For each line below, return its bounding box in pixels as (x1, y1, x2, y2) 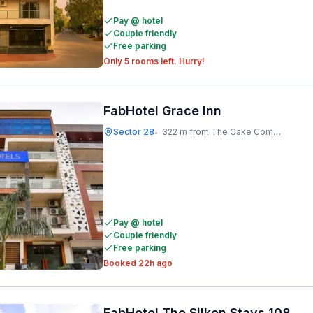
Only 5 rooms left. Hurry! (103, 56, 205, 66)
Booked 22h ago (103, 258, 173, 268)
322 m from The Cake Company (162, 126, 273, 137)
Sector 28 (113, 126, 154, 137)
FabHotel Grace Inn (103, 103, 221, 118)
